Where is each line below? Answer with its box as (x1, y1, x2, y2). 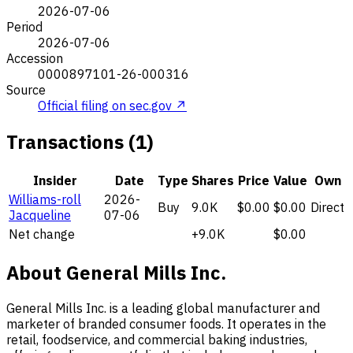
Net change (9, 225, 75, 242)
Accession (6, 50, 63, 66)
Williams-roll (9, 191, 81, 207)
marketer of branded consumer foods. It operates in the (6, 316, 326, 333)
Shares (191, 172, 234, 188)
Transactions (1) (6, 128, 154, 154)
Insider (32, 172, 77, 188)
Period (6, 18, 43, 35)
